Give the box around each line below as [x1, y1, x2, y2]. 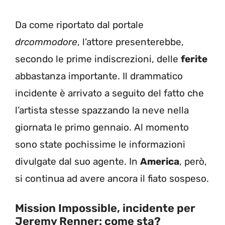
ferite [181, 53, 207, 65]
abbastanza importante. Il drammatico [15, 70, 183, 82]
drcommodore [15, 36, 77, 48]
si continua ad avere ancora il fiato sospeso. [15, 173, 209, 184]
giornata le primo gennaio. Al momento [15, 122, 189, 133]
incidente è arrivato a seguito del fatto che [15, 87, 204, 99]
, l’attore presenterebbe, [77, 36, 184, 48]
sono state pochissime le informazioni [15, 139, 185, 150]
